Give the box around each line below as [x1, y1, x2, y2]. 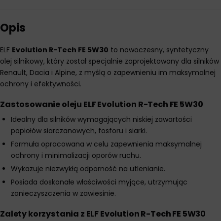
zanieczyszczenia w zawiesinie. [11, 188, 116, 198]
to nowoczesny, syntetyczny [109, 45, 209, 55]
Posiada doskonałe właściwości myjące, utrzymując [11, 177, 187, 187]
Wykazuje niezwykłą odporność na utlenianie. [11, 164, 165, 174]
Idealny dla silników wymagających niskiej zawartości [11, 114, 192, 124]
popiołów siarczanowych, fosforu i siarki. [11, 126, 147, 136]
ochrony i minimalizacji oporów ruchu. [11, 150, 141, 160]
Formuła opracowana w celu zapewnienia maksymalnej [11, 139, 202, 149]
